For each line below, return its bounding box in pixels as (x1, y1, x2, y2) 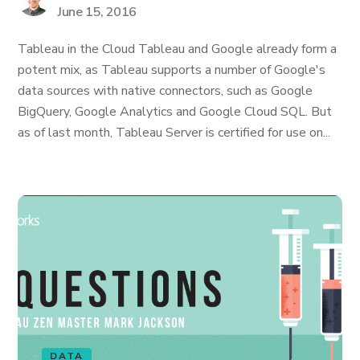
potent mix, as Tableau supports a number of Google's (18, 61, 326, 79)
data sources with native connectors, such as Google (18, 82, 313, 100)
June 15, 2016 (58, 3, 137, 21)
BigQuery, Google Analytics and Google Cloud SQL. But (18, 103, 333, 121)
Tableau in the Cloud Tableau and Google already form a (18, 40, 337, 58)
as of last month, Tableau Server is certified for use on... (18, 124, 331, 141)
